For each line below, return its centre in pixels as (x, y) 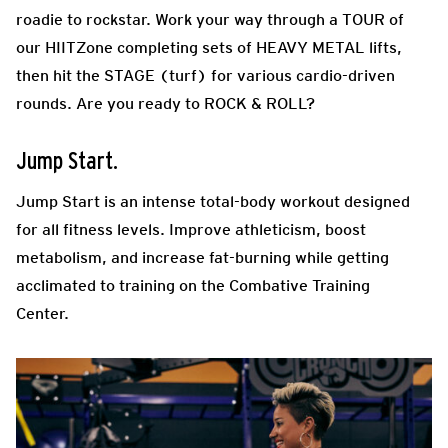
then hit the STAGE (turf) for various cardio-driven (205, 76)
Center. (44, 314)
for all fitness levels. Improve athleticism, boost (191, 230)
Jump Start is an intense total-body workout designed (213, 202)
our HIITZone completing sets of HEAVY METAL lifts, (209, 48)
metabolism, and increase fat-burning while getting (202, 258)
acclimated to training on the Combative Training (193, 286)
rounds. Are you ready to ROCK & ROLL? (165, 104)
